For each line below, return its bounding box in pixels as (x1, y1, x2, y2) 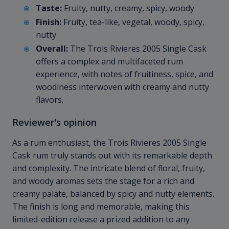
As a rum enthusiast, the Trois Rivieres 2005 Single (12, 137, 207, 149)
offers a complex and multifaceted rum (36, 56, 183, 67)
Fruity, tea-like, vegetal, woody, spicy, (61, 16, 204, 28)
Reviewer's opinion (12, 116, 97, 129)
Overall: (36, 43, 68, 55)
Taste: (36, 3, 62, 14)
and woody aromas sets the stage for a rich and (12, 175, 194, 187)
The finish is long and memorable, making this (12, 201, 190, 213)
